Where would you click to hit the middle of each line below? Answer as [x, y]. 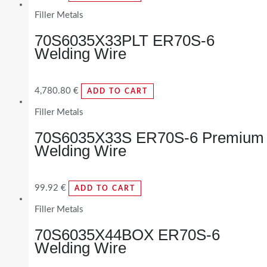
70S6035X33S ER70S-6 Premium [149, 137]
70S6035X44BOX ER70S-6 [127, 235]
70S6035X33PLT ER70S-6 [125, 40]
